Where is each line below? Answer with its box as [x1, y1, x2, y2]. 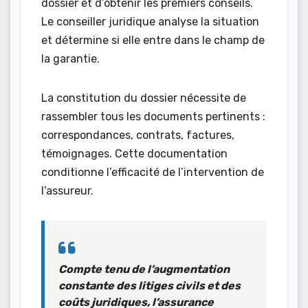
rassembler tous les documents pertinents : [41, 110, 265, 124]
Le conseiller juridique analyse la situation [41, 15, 259, 29]
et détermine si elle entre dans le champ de [41, 34, 265, 47]
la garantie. [41, 52, 100, 66]
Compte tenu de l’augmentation [58, 263, 230, 276]
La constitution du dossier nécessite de [41, 91, 246, 105]
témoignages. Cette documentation [41, 147, 228, 161]
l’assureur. [41, 184, 93, 198]
